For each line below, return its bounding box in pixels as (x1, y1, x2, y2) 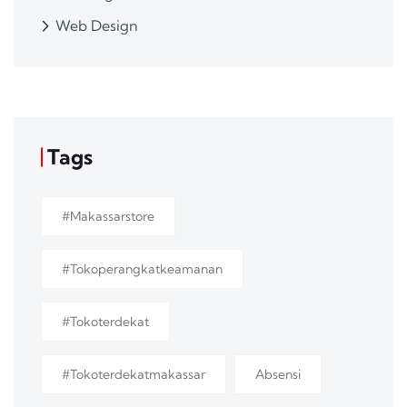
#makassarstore (62, 208, 154, 225)
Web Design (55, 16, 138, 35)
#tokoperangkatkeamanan (62, 261, 223, 278)
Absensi (255, 366, 301, 383)
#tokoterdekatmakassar (62, 366, 205, 383)
